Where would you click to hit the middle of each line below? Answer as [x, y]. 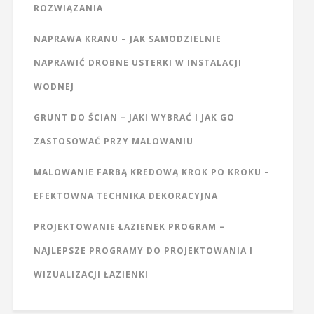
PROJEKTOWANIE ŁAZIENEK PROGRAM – [129, 226]
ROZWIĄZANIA [68, 8]
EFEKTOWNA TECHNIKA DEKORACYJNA [125, 196]
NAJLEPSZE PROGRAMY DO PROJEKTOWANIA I [143, 250]
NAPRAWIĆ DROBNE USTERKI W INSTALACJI [137, 62]
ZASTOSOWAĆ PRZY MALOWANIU [113, 141]
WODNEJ [54, 86]
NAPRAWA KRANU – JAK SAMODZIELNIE [127, 39]
